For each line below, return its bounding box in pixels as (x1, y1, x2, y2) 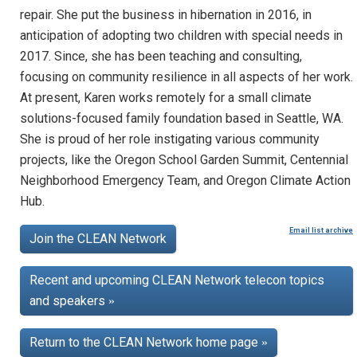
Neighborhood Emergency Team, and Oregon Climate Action (20, 172, 351, 188)
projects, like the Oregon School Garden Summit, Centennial (20, 151, 348, 167)
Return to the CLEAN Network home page (29, 334, 261, 350)
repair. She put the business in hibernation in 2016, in (20, 6, 312, 22)
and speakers (29, 292, 108, 308)
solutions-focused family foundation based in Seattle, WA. (20, 110, 343, 126)
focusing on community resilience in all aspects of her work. (20, 69, 353, 84)
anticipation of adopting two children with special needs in (20, 27, 343, 43)
